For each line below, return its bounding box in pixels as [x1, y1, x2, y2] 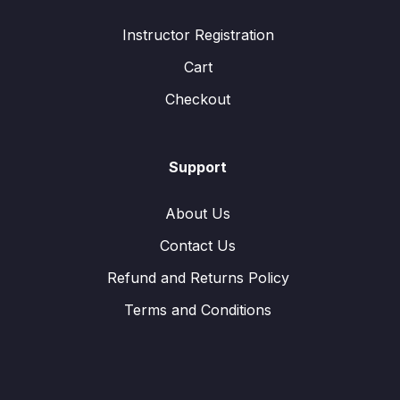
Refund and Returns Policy [106, 269, 289, 287]
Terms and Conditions [124, 301, 271, 319]
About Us [165, 204, 230, 222]
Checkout [165, 90, 230, 108]
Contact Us [160, 237, 236, 254]
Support [169, 158, 227, 176]
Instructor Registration [121, 26, 274, 44]
